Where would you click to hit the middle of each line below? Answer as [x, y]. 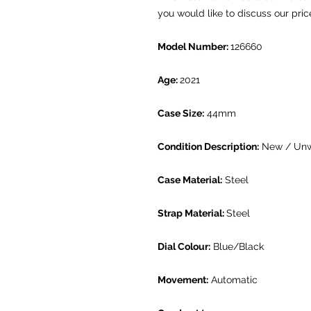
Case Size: [181, 114]
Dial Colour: [184, 247]
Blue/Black [237, 247]
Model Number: [194, 47]
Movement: [183, 280]
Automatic [233, 280]
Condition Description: [208, 147]
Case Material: [190, 180]
